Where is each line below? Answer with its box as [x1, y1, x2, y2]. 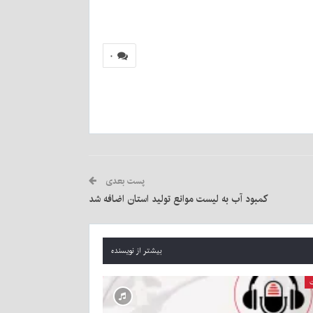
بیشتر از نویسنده [111, 245, 162, 258]
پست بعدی [103, 173, 145, 189]
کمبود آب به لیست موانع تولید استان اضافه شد [89, 191, 268, 208]
